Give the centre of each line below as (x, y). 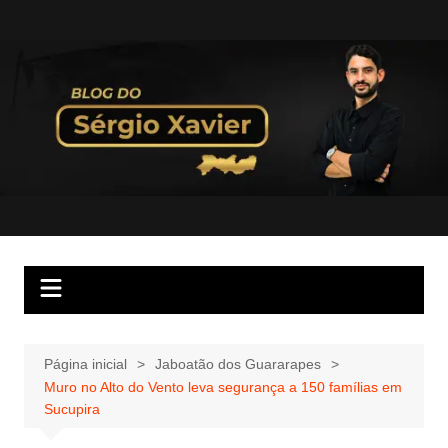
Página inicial (85, 363)
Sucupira (71, 408)
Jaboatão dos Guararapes (237, 363)
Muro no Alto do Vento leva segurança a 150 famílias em (222, 386)
